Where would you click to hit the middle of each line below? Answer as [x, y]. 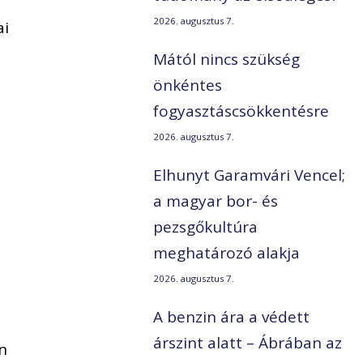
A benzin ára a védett [232, 317]
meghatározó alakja [227, 253]
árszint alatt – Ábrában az [248, 343]
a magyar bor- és [216, 201]
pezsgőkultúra [206, 227]
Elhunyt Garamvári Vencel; [250, 175]
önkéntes [188, 85]
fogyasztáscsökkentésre [241, 111]
